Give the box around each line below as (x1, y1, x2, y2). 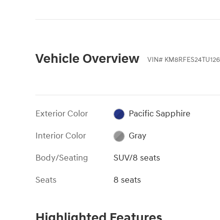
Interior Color (35, 130, 86, 141)
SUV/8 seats (113, 152, 161, 164)
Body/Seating (35, 152, 88, 164)
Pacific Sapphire (128, 108, 191, 119)
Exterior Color (35, 108, 88, 119)
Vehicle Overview (35, 50, 139, 67)
